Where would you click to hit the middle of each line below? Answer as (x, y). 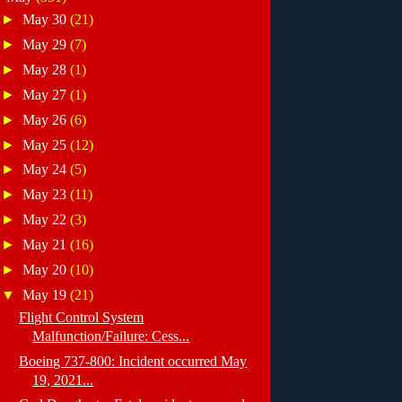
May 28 (47, 69)
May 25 (47, 144)
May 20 (47, 269)
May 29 (47, 45)
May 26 (47, 119)
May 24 (47, 170)
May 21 (47, 245)
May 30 (47, 20)
